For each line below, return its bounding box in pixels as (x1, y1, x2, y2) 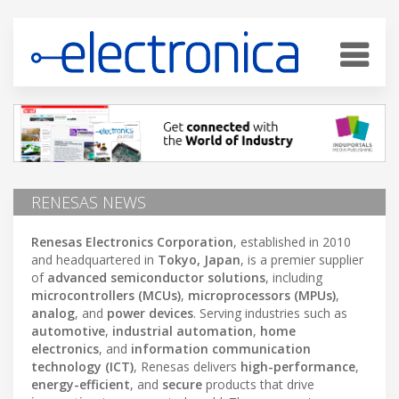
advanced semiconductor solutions (47, 268, 265, 286)
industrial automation (112, 322, 253, 339)
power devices (107, 304, 193, 322)
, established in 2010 (233, 232, 351, 250)
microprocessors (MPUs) (188, 286, 336, 304)
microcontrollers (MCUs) (31, 286, 181, 304)
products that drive (202, 375, 314, 393)
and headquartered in (31, 250, 158, 268)
